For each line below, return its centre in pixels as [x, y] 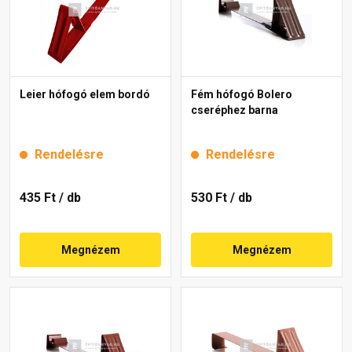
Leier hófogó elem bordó [85, 94]
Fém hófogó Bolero [242, 94]
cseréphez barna [235, 110]
